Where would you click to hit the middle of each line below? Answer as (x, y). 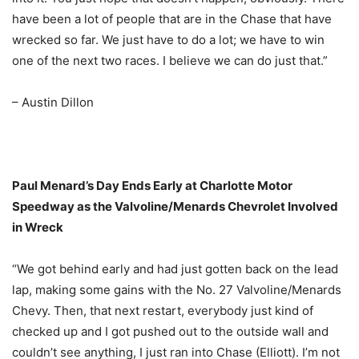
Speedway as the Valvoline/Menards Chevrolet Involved (175, 206)
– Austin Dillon (53, 102)
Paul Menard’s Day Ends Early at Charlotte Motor (152, 185)
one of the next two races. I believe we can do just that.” (170, 60)
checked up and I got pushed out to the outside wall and (170, 331)
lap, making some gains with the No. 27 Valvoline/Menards (177, 289)
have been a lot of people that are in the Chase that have (172, 18)
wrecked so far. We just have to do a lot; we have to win (168, 39)
